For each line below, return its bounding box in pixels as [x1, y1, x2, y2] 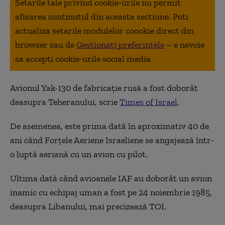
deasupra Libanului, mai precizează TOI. [10, 200, 166, 212]
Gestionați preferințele [76, 39, 164, 50]
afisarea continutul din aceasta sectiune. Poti [15, 11, 188, 22]
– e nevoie [166, 39, 204, 50]
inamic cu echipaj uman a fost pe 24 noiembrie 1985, [10, 186, 212, 198]
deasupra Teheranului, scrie [10, 96, 120, 107]
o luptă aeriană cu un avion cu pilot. [10, 148, 148, 160]
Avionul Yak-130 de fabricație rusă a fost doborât [10, 82, 198, 93]
